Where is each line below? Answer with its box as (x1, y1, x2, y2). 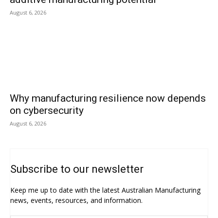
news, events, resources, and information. (10, 196, 143, 205)
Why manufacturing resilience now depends (10, 92, 206, 104)
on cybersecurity (10, 105, 84, 116)
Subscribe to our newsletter (10, 163, 144, 175)
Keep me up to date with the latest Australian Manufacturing (10, 185, 200, 195)
